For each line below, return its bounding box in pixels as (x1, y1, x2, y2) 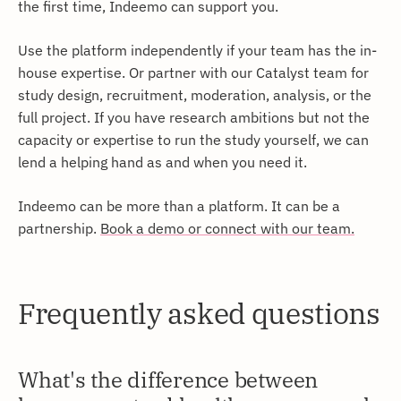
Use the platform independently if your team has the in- (18, 39, 377, 59)
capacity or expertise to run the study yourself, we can (18, 129, 369, 149)
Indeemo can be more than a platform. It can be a (18, 195, 340, 215)
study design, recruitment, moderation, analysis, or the (18, 84, 371, 104)
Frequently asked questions (18, 294, 380, 332)
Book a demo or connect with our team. (100, 218, 354, 237)
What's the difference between (18, 364, 319, 394)
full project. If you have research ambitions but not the (18, 107, 370, 126)
